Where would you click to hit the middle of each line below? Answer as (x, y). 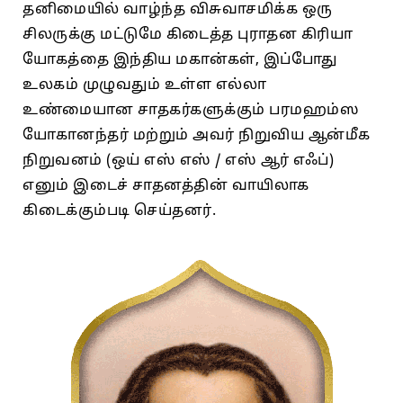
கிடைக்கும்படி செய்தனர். (119, 211)
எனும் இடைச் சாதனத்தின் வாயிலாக (166, 186)
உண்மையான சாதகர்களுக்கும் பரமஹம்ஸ (191, 110)
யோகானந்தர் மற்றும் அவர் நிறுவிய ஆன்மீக (197, 135)
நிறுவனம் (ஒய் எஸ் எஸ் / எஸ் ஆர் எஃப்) (178, 161)
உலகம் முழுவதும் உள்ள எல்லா (144, 85)
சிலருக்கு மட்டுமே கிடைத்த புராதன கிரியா (188, 35)
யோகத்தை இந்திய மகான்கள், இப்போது (180, 60)
